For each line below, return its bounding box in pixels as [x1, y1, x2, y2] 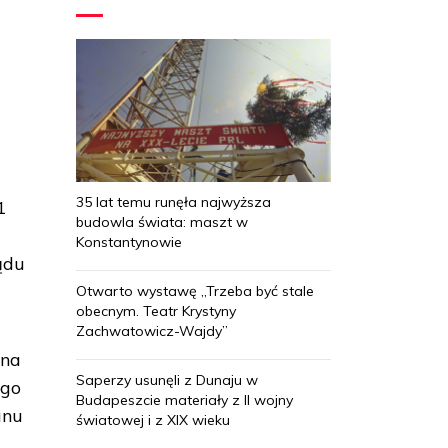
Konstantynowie [76, 232, 182, 251]
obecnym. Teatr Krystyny [76, 301, 236, 320]
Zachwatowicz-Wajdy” [76, 321, 228, 340]
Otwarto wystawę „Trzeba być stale [76, 281, 314, 300]
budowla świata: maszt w [76, 212, 248, 231]
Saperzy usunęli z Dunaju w [76, 370, 258, 389]
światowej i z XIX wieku [76, 410, 230, 429]
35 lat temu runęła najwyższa [76, 192, 271, 211]
